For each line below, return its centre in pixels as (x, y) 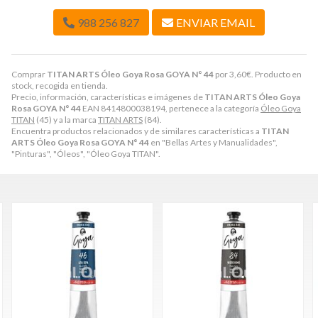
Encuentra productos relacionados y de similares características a (136, 131)
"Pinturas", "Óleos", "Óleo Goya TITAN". (86, 154)
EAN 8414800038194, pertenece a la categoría (171, 109)
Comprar (29, 75)
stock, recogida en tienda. (60, 86)
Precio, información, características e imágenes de (108, 97)
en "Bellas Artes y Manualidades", (213, 143)
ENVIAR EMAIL (215, 23)
